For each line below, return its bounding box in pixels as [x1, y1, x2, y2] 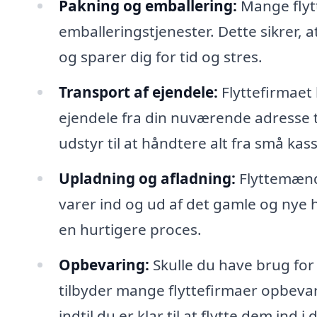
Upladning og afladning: [58, 168, 236, 188]
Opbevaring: [58, 254, 149, 275]
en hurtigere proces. [58, 219, 202, 239]
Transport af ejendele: [58, 82, 218, 103]
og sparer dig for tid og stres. [58, 47, 263, 67]
